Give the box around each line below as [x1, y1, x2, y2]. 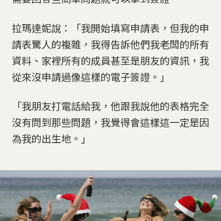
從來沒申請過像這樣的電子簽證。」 [12, 69, 170, 84]
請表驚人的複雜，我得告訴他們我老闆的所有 [12, 37, 209, 51]
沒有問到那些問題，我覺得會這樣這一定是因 [12, 115, 209, 130]
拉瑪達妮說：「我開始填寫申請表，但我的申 [12, 20, 209, 35]
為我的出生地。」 [12, 131, 91, 146]
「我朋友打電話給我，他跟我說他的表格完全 [12, 99, 209, 113]
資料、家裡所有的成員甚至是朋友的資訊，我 [12, 53, 209, 68]
